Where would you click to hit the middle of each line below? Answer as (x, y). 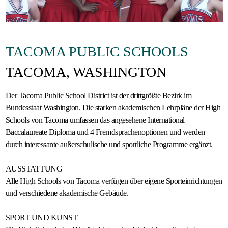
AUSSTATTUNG (34, 169)
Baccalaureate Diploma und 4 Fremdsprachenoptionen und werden (105, 132)
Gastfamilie (43, 16)
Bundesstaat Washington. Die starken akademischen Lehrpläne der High (113, 108)
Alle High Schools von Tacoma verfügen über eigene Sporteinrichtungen (114, 181)
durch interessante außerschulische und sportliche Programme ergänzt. (109, 145)
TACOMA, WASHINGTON (86, 72)
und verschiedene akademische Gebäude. (67, 193)
